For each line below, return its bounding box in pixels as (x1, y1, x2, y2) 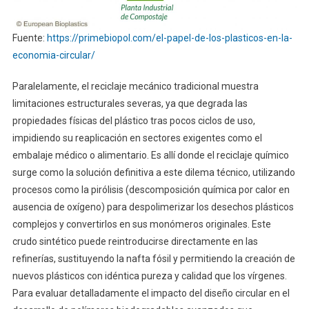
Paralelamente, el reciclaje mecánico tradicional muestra (12, 81, 259, 92)
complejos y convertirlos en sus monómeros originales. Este (12, 219, 271, 230)
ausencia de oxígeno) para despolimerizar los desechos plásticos (12, 201, 294, 213)
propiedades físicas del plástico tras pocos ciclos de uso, (12, 115, 255, 127)
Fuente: (12, 32, 47, 44)
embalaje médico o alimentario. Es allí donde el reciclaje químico (12, 150, 289, 161)
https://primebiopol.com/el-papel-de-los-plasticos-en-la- (46, 32, 292, 44)
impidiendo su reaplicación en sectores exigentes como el (12, 132, 262, 144)
